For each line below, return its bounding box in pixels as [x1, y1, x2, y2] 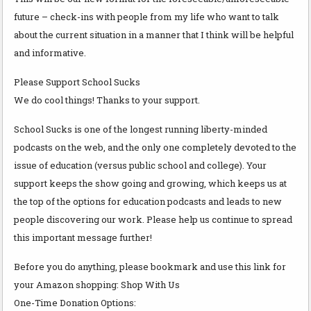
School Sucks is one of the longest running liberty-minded [14, 122, 267, 135]
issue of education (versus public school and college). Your [14, 158, 267, 171]
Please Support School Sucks [14, 75, 140, 88]
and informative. [14, 46, 86, 59]
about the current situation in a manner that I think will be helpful [14, 28, 294, 41]
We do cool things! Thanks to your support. [14, 93, 200, 106]
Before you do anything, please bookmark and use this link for [14, 260, 286, 273]
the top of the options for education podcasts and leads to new [14, 194, 282, 208]
